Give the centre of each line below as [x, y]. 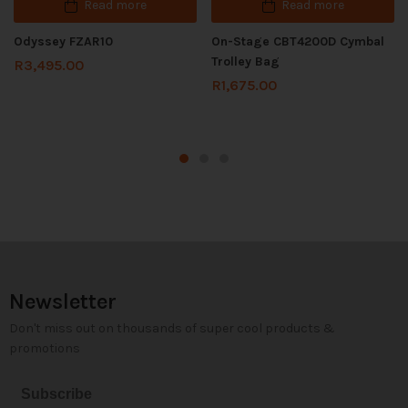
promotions [45, 348]
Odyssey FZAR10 [63, 41]
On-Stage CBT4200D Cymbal [298, 41]
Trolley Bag [245, 61]
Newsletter [63, 301]
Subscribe [56, 394]
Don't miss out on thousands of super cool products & [172, 328]
